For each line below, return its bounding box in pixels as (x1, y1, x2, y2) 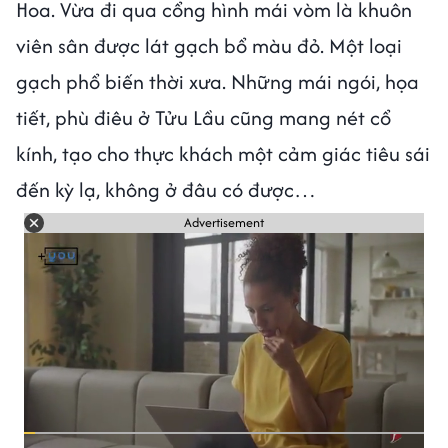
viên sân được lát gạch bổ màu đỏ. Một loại (16, 30, 402, 60)
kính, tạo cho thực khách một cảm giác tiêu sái (16, 138, 430, 168)
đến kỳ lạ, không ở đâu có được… (16, 174, 316, 204)
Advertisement (184, 213, 264, 233)
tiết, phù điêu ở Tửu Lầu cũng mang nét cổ (16, 102, 391, 132)
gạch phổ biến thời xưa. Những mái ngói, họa (16, 66, 419, 96)
